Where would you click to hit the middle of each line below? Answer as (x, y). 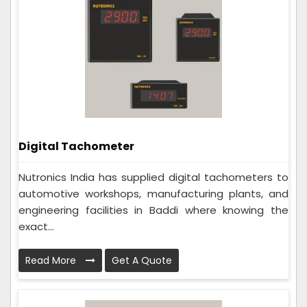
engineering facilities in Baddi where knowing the (153, 210)
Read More (52, 260)
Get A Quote (142, 260)
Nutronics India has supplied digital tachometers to (153, 177)
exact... (36, 226)
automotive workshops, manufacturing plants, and (153, 193)
